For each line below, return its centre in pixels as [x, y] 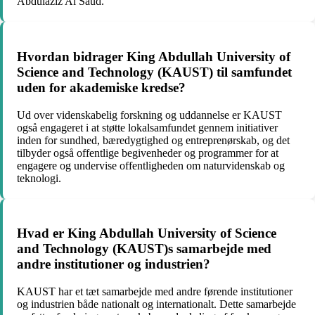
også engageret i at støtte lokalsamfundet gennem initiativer [147, 127]
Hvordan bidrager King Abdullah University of [154, 56]
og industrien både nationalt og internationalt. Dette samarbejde [156, 304]
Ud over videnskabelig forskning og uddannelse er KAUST [149, 115]
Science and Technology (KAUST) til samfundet [154, 72]
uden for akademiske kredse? [101, 87]
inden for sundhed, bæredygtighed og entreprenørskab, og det [153, 140]
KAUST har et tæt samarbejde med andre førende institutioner [155, 292]
